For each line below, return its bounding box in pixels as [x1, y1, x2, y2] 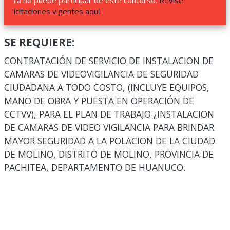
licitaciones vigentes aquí [12, 6, 100, 16]
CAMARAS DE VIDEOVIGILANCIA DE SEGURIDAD [4, 68, 199, 80]
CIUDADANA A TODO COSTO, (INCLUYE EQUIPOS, [4, 81, 209, 93]
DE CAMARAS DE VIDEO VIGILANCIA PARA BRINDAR [4, 121, 214, 133]
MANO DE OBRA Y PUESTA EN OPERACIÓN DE [4, 94, 194, 107]
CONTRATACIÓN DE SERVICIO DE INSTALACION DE [4, 54, 214, 67]
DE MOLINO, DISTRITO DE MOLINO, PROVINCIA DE [4, 148, 214, 160]
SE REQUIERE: [4, 35, 74, 49]
